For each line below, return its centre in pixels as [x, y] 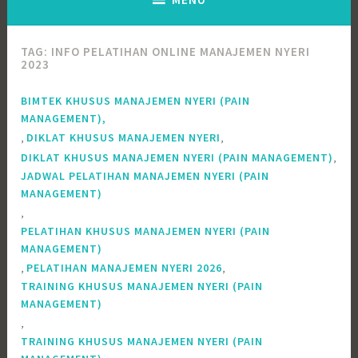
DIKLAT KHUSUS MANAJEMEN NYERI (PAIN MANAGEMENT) [177, 157]
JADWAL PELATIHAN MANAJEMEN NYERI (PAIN [145, 175]
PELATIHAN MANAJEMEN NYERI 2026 [125, 267]
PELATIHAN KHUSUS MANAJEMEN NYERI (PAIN [146, 231]
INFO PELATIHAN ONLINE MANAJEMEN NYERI [181, 52]
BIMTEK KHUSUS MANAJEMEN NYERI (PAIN [136, 100]
